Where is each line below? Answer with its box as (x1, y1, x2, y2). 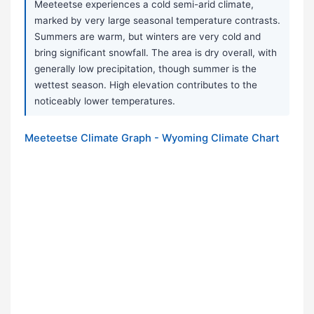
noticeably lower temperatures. (34, 95, 175, 107)
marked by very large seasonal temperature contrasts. (34, 15, 280, 27)
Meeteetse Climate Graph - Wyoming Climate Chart (25, 132, 279, 145)
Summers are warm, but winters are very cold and (34, 31, 261, 43)
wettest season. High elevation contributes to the (34, 79, 257, 91)
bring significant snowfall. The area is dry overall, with (34, 47, 277, 59)
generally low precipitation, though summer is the (34, 63, 257, 75)
